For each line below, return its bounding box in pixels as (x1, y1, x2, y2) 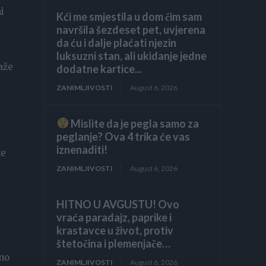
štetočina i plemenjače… (56, 236, 171, 250)
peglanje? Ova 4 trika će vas (56, 129, 191, 143)
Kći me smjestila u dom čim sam (56, 9, 202, 23)
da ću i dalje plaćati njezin (56, 36, 177, 49)
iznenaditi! (56, 142, 108, 156)
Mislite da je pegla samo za (68, 116, 199, 130)
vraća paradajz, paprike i (56, 210, 172, 224)
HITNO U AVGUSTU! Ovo (56, 197, 180, 211)
